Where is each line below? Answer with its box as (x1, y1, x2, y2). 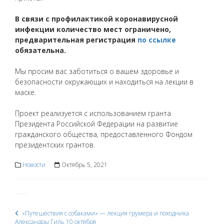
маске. (15, 87, 36, 97)
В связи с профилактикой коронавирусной (15, 14, 178, 24)
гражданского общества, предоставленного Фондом (15, 129, 192, 139)
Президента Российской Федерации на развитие (15, 119, 178, 129)
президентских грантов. (15, 140, 95, 150)
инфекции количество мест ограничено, (15, 24, 171, 34)
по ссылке (137, 35, 176, 45)
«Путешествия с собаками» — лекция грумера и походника (20, 209, 189, 218)
